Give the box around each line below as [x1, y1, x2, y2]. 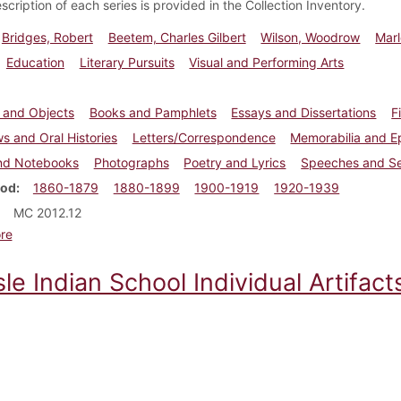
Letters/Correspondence [132, 129, 276, 145]
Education [5, 54, 64, 70]
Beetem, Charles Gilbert [107, 29, 246, 45]
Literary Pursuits [79, 54, 175, 70]
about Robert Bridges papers [11, 225, 182, 241]
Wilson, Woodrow [260, 29, 361, 45]
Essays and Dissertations [231, 104, 377, 120]
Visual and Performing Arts [189, 54, 345, 70]
